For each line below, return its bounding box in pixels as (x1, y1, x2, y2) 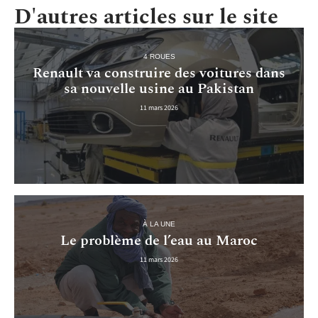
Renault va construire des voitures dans (33, 62, 285, 84)
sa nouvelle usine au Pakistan (64, 77, 254, 99)
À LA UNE (143, 220, 175, 229)
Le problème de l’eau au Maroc (60, 230, 258, 252)
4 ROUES (143, 52, 175, 60)
